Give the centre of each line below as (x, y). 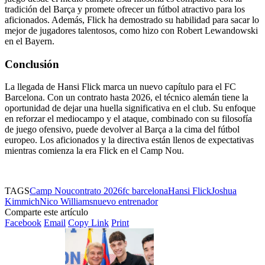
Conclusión (32, 64)
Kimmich (22, 202)
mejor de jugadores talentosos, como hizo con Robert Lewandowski (131, 30)
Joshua (224, 191)
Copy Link (88, 223)
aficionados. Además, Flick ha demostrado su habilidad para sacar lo (132, 20)
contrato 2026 (97, 191)
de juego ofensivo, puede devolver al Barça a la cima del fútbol (122, 130)
